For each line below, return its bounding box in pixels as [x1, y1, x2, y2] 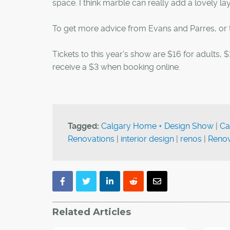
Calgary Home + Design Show [101, 121, 214, 131]
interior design [121, 134, 174, 144]
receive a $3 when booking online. [52, 62, 180, 72]
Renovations [68, 134, 114, 144]
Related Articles [52, 206, 131, 218]
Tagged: [68, 121, 99, 131]
